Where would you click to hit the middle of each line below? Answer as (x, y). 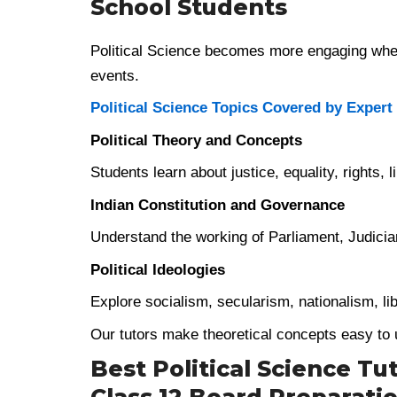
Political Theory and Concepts (196, 140)
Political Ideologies (158, 269)
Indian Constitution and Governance (218, 205)
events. (115, 75)
